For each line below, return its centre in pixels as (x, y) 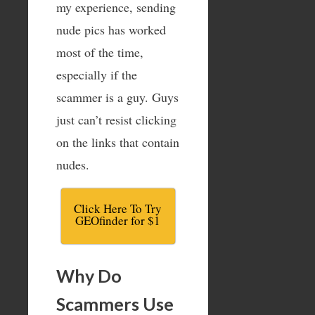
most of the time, (100, 52)
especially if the (97, 74)
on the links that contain (118, 142)
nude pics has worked (111, 29)
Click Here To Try (118, 208)
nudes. (73, 164)
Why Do (89, 275)
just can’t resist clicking (116, 119)
